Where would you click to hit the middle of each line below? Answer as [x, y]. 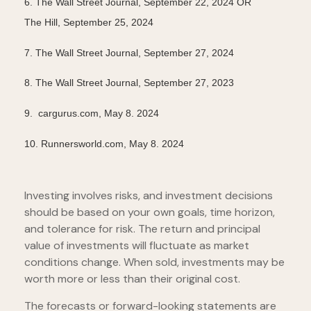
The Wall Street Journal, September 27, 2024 [135, 53]
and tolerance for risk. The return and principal [142, 229]
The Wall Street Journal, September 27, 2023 [135, 83]
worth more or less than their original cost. [132, 279]
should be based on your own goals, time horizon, [150, 212]
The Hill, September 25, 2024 [89, 23]
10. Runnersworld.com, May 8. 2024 [104, 144]
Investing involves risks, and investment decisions [149, 196]
